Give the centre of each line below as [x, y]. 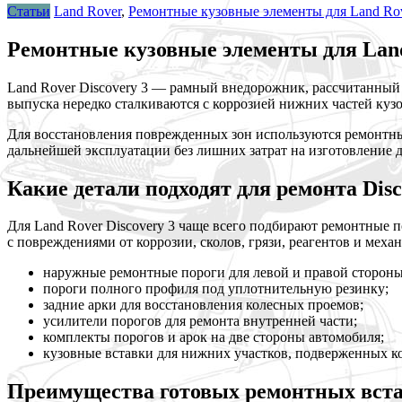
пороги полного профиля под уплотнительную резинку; [216, 289]
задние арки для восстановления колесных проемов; [203, 305]
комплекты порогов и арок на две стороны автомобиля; [214, 337]
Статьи [29, 11]
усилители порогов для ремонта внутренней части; [200, 321]
